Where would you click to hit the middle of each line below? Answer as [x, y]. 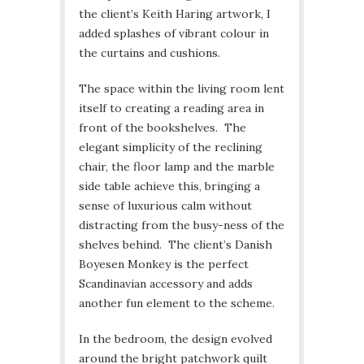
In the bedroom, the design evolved [175, 339]
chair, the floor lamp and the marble [177, 167]
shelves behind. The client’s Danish [175, 245]
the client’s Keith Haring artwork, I [175, 14]
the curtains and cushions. [149, 53]
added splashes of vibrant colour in [174, 34]
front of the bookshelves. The [162, 128]
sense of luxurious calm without [165, 206]
